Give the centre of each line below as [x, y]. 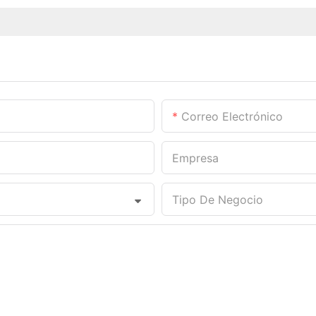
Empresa [195, 158]
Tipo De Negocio [218, 199]
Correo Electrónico [232, 116]
